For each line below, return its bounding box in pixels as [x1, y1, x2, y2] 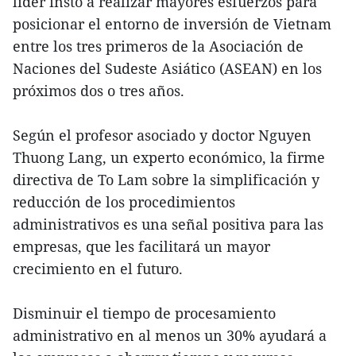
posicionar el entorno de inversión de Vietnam [13, 14, 331, 34]
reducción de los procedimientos [13, 192, 235, 212]
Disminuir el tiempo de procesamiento [13, 304, 276, 323]
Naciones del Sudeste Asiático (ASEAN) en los [13, 59, 322, 79]
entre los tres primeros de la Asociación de [13, 37, 304, 56]
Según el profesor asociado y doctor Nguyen [13, 126, 311, 145]
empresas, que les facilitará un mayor [13, 237, 270, 257]
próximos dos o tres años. [13, 81, 184, 101]
